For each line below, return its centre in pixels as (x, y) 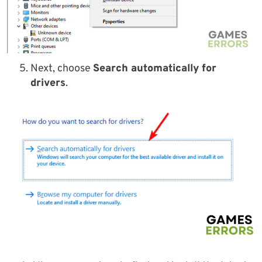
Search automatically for (155, 69)
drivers (48, 84)
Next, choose (62, 69)
